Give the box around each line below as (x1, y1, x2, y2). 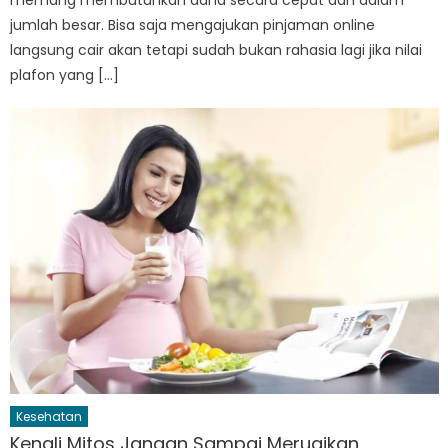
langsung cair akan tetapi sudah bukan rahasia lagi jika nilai (10, 39, 423, 60)
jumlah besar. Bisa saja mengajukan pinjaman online (10, 14, 376, 35)
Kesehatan (16, 407, 83, 425)
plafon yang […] (10, 64, 120, 85)
